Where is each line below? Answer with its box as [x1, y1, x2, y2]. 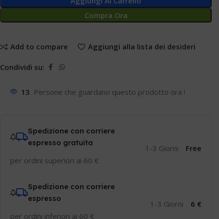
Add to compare [10, 42, 68, 52]
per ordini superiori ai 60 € [10, 155, 99, 165]
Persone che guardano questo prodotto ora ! [34, 87, 185, 97]
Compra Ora [84, 10, 128, 20]
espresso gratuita [28, 137, 93, 147]
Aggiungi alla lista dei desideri [88, 42, 196, 52]
